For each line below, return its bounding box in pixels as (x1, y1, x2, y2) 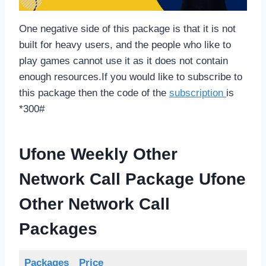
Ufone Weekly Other (19, 145, 178, 164)
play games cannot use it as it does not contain (19, 55, 228, 67)
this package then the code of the (19, 87, 169, 99)
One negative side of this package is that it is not (19, 23, 236, 35)
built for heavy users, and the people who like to (19, 39, 231, 51)
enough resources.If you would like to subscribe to (19, 71, 242, 83)
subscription (169, 87, 226, 99)
